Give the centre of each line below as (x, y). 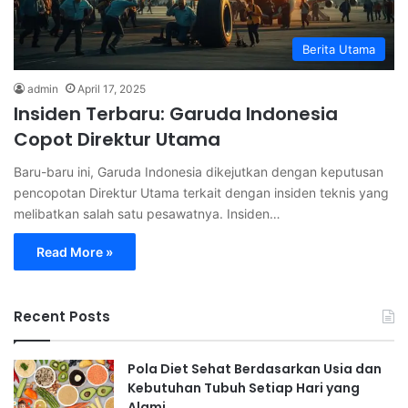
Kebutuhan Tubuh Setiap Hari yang (244, 388)
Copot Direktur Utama (117, 140)
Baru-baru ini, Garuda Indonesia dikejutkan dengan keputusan (199, 172)
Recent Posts (62, 317)
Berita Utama (339, 50)
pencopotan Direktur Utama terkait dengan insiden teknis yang (201, 193)
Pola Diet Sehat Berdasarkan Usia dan (255, 369)
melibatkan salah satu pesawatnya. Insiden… (147, 214)
